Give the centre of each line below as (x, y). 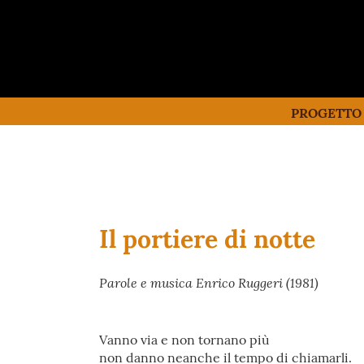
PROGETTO (326, 113)
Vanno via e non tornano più (184, 340)
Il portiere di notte (207, 239)
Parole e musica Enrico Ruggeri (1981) (209, 282)
